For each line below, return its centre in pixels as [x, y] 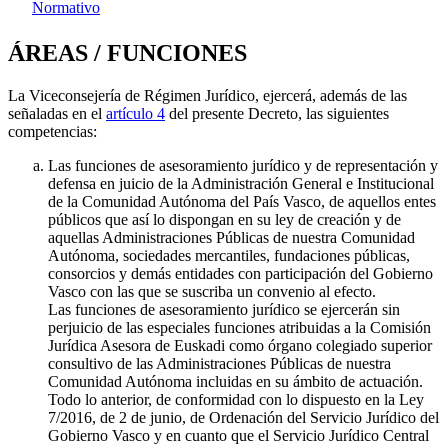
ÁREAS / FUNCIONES [127, 53]
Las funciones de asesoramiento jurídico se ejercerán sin [224, 309]
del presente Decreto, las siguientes [277, 113]
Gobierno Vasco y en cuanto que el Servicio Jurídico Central [238, 435]
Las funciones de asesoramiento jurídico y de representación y [243, 165]
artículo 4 [135, 113]
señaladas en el [57, 113]
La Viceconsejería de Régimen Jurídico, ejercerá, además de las [207, 95]
